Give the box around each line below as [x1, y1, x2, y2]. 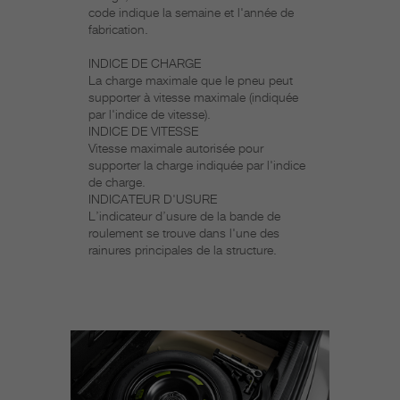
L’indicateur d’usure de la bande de [88, 210, 280, 223]
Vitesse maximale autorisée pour [88, 142, 263, 155]
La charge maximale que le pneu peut [88, 74, 293, 87]
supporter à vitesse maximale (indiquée [88, 91, 298, 104]
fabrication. [88, 23, 148, 37]
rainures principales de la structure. [88, 244, 277, 257]
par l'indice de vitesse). [88, 108, 211, 121]
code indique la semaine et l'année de [88, 6, 294, 20]
